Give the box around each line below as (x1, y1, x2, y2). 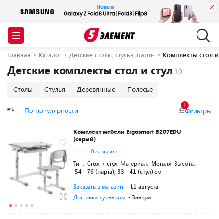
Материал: (120, 159, 150, 167)
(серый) (73, 135, 96, 143)
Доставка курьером (73, 193, 125, 201)
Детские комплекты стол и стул (7, 63, 173, 77)
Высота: (174, 159, 195, 167)
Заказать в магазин (73, 182, 123, 190)
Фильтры (185, 106, 212, 115)
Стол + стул (87, 159, 118, 167)
